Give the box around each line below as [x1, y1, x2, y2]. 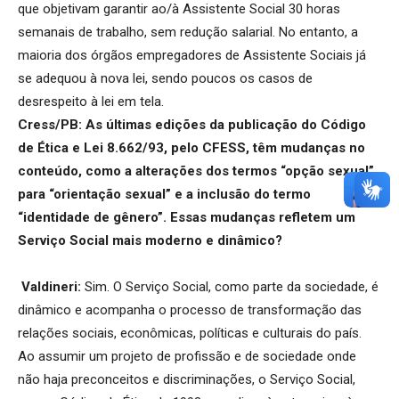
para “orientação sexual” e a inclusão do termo [18, 185, 311, 202]
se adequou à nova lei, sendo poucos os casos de [18, 69, 313, 86]
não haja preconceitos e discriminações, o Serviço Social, [18, 370, 355, 387]
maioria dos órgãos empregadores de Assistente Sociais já [18, 46, 366, 63]
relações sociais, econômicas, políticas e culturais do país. [18, 324, 362, 341]
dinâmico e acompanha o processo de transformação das [18, 301, 362, 318]
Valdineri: [21, 278, 85, 295]
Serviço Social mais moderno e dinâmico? [18, 232, 282, 248]
